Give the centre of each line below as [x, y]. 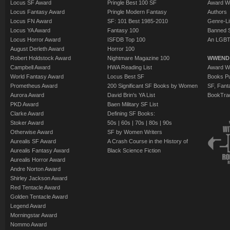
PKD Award [24, 104]
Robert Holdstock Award [41, 58]
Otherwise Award [32, 132]
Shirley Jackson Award [39, 178]
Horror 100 [121, 49]
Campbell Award [30, 67]
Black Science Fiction [134, 150]
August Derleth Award [37, 49]
